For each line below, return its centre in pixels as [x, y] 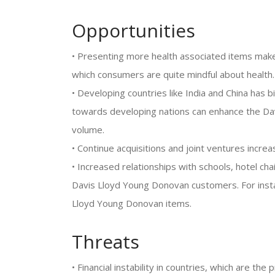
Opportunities [134, 30]
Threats [106, 242]
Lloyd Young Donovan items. [132, 203]
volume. [88, 130]
